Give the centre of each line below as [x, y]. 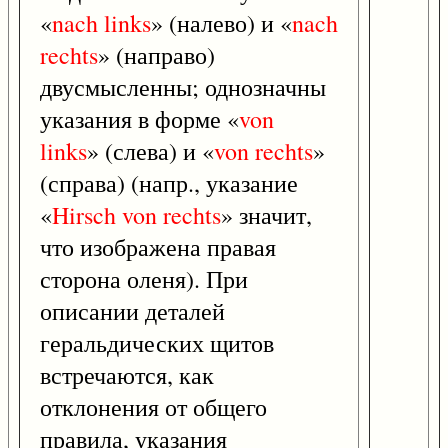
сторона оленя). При [144, 279]
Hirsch [84, 215]
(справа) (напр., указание [169, 183]
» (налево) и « [221, 23]
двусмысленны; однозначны [183, 87]
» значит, [266, 215]
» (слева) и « [150, 151]
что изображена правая [158, 247]
